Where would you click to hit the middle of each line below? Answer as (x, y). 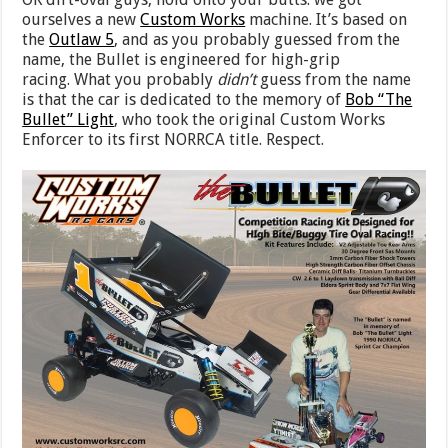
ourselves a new (81, 20)
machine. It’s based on (326, 20)
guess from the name (334, 80)
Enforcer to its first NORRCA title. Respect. (173, 140)
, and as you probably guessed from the (257, 40)
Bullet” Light (68, 120)
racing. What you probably (120, 80)
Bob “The (379, 100)
